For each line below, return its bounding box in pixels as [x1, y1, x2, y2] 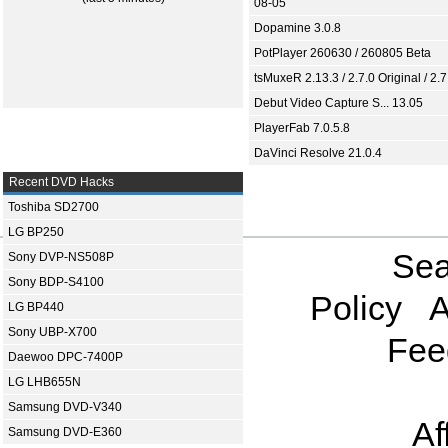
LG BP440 [8, 300, 64, 315]
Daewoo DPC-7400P [8, 350, 123, 365]
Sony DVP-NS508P [8, 250, 114, 265]
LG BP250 [8, 225, 64, 240]
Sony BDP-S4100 [8, 275, 104, 290]
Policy [309, 289, 402, 328]
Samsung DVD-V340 [8, 400, 122, 415]
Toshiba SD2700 [8, 200, 99, 215]
